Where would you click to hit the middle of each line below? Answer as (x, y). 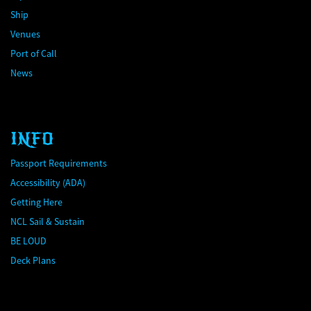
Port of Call (34, 53)
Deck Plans (33, 260)
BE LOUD (28, 241)
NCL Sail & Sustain (48, 221)
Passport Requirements (59, 163)
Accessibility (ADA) (48, 183)
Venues (25, 34)
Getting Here (36, 202)
